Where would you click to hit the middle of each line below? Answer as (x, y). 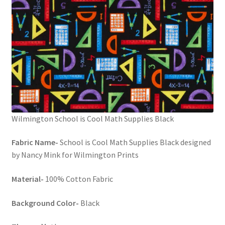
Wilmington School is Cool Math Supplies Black (92, 118)
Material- (27, 179)
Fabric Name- (35, 142)
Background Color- (45, 203)
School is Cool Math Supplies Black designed (134, 142)
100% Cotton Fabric (78, 179)
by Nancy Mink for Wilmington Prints (75, 155)
